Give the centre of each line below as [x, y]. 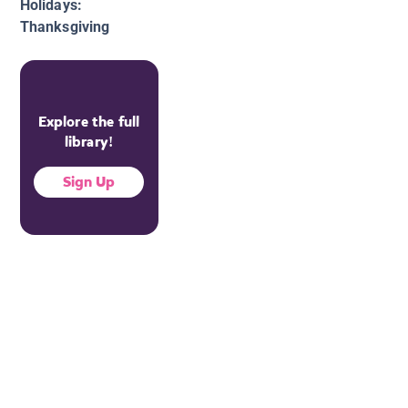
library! [89, 142]
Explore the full [89, 122]
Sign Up [89, 182]
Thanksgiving [65, 27]
